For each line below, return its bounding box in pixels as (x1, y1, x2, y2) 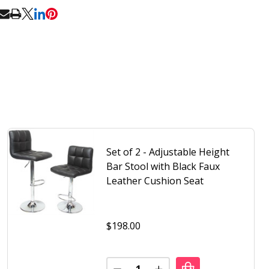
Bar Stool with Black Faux (106, 160, 220, 174)
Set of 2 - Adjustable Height (106, 145, 229, 159)
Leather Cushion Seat (106, 174, 204, 188)
